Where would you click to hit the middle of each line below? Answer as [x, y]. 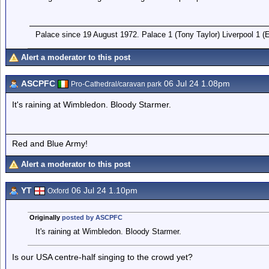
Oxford [58, 191]
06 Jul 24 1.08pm [196, 83]
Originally [45, 217]
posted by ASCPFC [92, 217]
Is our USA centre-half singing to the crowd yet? [102, 257]
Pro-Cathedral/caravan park [116, 84]
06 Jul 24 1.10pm [103, 190]
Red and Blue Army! [50, 143]
